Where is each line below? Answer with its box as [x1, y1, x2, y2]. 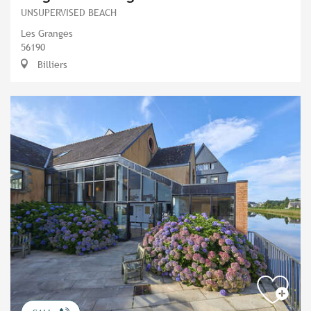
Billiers [35, 58, 67, 71]
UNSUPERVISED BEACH [21, 6, 117, 19]
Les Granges [21, 27, 73, 40]
